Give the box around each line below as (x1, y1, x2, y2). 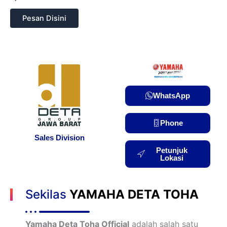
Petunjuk (156, 146, 187, 155)
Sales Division (34, 133, 85, 142)
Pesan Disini (22, 13, 66, 23)
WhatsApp (153, 91, 190, 100)
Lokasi (160, 154, 183, 163)
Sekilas (25, 187, 69, 202)
